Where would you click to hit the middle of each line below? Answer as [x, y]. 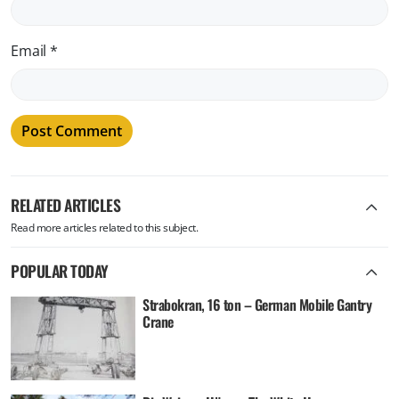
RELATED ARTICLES [66, 205]
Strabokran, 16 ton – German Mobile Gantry [257, 305]
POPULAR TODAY [60, 270]
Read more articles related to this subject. [105, 228]
